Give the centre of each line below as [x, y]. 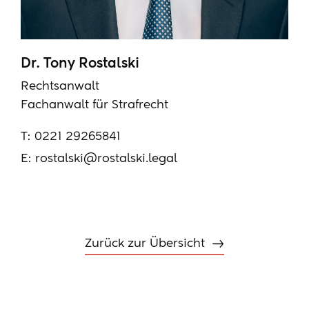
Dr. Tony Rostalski [80, 63]
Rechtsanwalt [60, 87]
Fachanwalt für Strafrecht [94, 106]
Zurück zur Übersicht [144, 244]
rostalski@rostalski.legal [106, 159]
